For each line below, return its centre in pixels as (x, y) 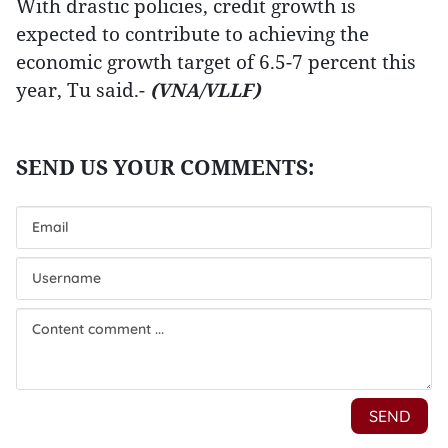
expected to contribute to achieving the (192, 33)
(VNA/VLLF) (205, 89)
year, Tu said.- (83, 89)
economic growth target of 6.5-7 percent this (216, 61)
